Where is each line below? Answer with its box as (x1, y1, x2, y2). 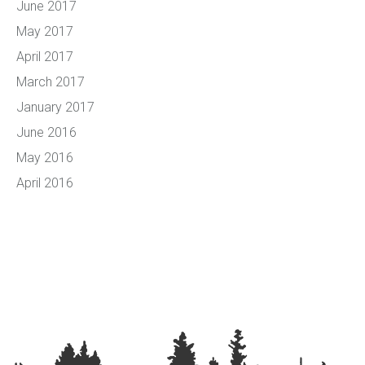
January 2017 (16, 99, 95, 115)
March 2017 (16, 74, 85, 90)
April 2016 (16, 175, 73, 191)
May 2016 (16, 150, 73, 165)
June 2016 (16, 125, 77, 140)
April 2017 (16, 49, 73, 64)
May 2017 (16, 24, 73, 39)
